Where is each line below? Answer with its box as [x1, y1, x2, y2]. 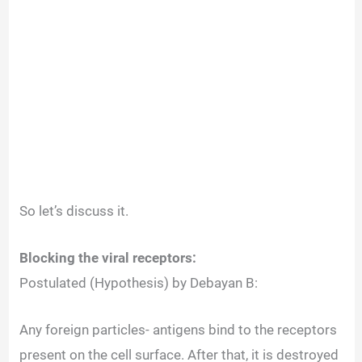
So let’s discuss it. [19, 202, 133, 219]
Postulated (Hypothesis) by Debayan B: [19, 274, 259, 291]
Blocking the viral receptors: [19, 249, 200, 266]
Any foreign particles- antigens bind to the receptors [19, 322, 338, 339]
